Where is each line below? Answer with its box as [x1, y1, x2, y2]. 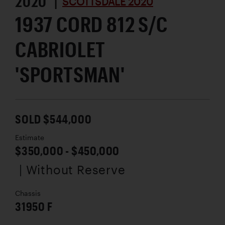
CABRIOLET [15, 36, 106, 61]
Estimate [15, 133, 44, 142]
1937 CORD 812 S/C [15, 11, 168, 36]
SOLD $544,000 [15, 111, 92, 126]
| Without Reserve [19, 162, 126, 177]
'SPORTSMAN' [15, 61, 125, 86]
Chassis [15, 189, 41, 197]
